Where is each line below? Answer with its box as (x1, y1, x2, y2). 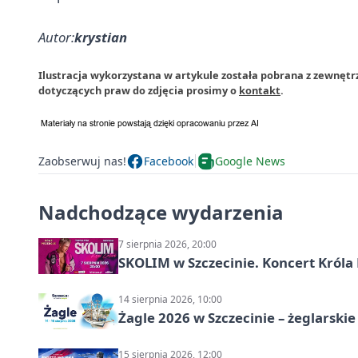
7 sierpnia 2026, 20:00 (118, 237, 217, 251)
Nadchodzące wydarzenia (38, 198, 284, 225)
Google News (215, 153, 285, 169)
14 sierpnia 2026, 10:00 (118, 292, 222, 306)
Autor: (38, 27, 74, 46)
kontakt (239, 82, 280, 97)
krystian (74, 27, 127, 46)
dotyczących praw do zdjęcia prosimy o (38, 82, 239, 97)
